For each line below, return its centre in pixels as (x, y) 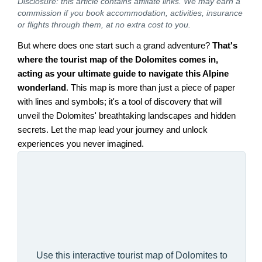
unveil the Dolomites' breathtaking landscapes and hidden (127, 116)
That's (225, 46)
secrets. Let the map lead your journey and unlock (113, 130)
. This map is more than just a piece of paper (151, 88)
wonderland (42, 88)
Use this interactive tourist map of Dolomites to (132, 256)
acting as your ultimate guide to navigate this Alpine (123, 74)
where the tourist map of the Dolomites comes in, (118, 60)
